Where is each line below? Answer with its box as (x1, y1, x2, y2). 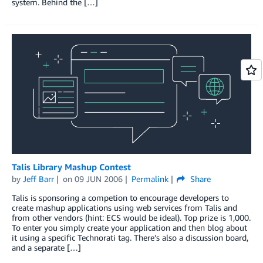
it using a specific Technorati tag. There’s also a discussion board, (12, 232, 248, 242)
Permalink (131, 173, 168, 184)
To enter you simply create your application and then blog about (12, 222, 247, 232)
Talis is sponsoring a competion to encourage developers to (12, 192, 229, 203)
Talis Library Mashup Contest (12, 161, 131, 172)
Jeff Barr (23, 173, 54, 184)
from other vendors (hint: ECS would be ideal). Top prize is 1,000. (12, 212, 251, 222)
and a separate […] (12, 242, 81, 252)
